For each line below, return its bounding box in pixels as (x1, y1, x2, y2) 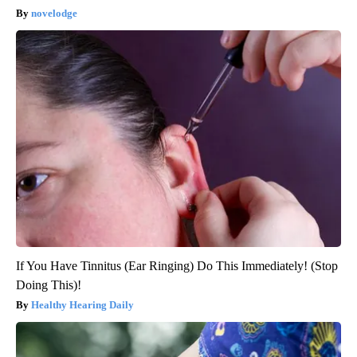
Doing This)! (16, 278, 81, 292)
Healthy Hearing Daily (31, 299, 134, 312)
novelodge (31, 7, 77, 20)
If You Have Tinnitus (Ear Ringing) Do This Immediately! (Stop (16, 259, 338, 273)
